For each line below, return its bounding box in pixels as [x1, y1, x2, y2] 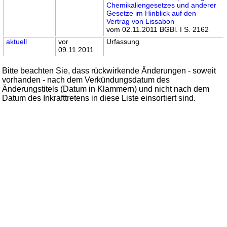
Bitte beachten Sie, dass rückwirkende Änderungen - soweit [2, 66, 216, 75]
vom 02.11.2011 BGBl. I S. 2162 [106, 25, 209, 33]
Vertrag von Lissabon [106, 17, 175, 25]
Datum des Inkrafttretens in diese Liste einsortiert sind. [2, 93, 196, 102]
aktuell [6, 37, 27, 46]
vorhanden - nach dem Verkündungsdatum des [2, 75, 170, 84]
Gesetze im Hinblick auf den [106, 9, 197, 17]
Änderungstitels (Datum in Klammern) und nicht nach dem [2, 84, 210, 93]
